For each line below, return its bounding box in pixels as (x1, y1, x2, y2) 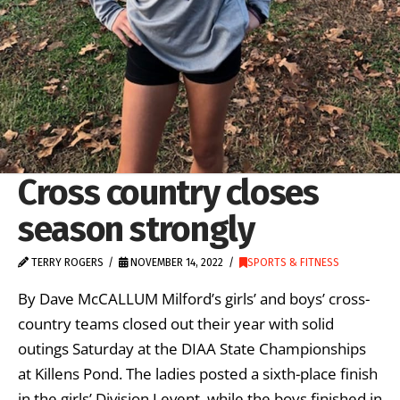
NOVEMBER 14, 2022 (128, 256, 224, 270)
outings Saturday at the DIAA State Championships (18, 337, 366, 359)
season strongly (18, 208, 254, 251)
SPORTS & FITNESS (246, 256, 339, 270)
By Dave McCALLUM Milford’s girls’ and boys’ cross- (18, 287, 370, 309)
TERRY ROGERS (29, 256, 104, 270)
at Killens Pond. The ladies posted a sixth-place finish (18, 362, 378, 384)
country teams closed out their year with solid (18, 312, 334, 334)
